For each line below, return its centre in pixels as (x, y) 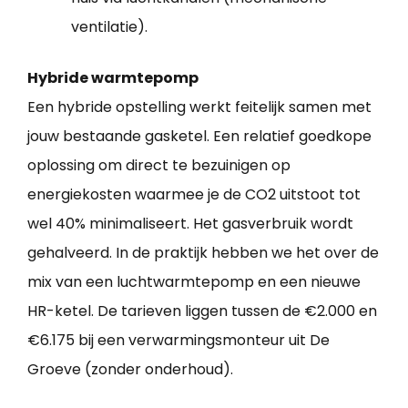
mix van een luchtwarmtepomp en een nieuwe (194, 282)
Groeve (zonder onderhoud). (130, 370)
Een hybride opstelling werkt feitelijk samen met (199, 107)
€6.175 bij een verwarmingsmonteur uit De (178, 341)
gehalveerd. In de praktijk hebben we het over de (203, 253)
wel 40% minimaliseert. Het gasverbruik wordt (190, 224)
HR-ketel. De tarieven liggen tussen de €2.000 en (202, 311)
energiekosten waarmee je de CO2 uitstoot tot (194, 195)
